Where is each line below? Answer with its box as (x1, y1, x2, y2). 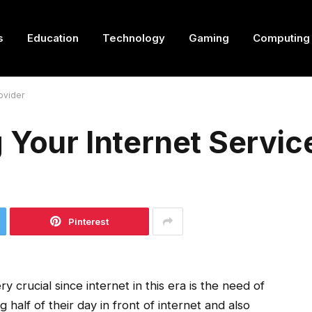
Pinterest (68, 216, 109, 227)
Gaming (189, 31, 229, 45)
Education (27, 31, 79, 45)
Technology (102, 31, 165, 45)
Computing (253, 31, 310, 45)
